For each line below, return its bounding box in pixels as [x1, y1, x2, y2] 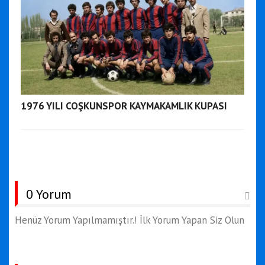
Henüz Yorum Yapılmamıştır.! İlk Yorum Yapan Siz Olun [15, 213, 244, 227]
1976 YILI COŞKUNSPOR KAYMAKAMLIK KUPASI [21, 99, 227, 112]
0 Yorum [26, 185, 72, 202]
